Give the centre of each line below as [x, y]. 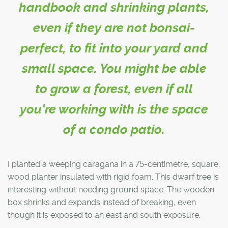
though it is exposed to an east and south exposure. [104, 215]
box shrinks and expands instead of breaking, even [102, 202]
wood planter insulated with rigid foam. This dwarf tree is [113, 177]
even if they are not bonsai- [114, 27]
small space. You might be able [114, 68]
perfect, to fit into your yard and [114, 48]
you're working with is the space [114, 109]
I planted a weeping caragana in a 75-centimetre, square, [114, 164]
